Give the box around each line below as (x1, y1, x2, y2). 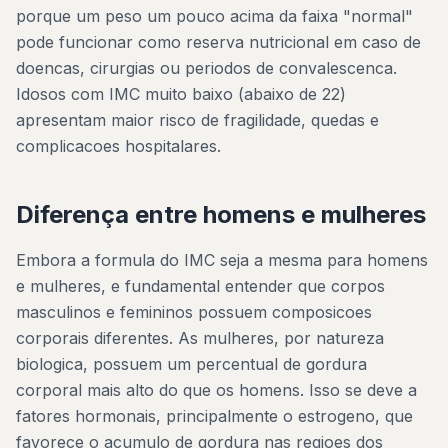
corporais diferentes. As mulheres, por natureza (16, 328, 384, 348)
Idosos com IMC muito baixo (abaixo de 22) (16, 84, 346, 104)
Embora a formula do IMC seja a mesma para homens (16, 250, 428, 270)
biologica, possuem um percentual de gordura (16, 354, 367, 374)
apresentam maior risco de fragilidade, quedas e (16, 110, 379, 130)
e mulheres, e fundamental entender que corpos (16, 276, 385, 296)
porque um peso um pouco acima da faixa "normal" (16, 6, 413, 26)
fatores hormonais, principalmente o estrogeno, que (16, 406, 413, 426)
